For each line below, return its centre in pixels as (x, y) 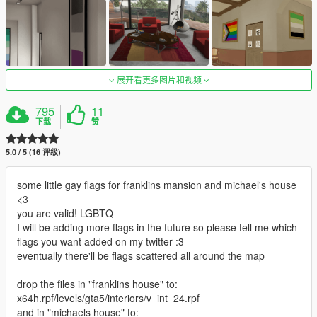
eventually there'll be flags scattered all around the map (141, 256)
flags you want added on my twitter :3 (100, 242)
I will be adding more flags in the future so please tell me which (157, 227)
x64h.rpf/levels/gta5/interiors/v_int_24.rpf (108, 298)
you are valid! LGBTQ (65, 213)
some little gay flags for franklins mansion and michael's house (157, 185)
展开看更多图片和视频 (159, 80)
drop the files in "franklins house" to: (97, 284)
